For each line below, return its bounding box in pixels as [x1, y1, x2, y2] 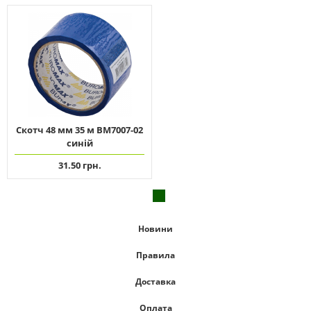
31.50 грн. [58, 159, 101, 172]
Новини [138, 223, 173, 235]
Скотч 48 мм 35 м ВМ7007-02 [16, 124, 143, 137]
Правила [136, 249, 175, 262]
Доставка [135, 276, 176, 288]
